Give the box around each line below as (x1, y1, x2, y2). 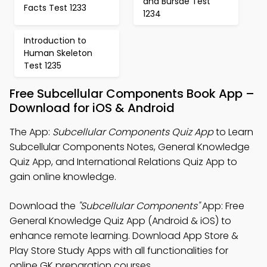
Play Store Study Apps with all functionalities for (10, 244, 228, 257)
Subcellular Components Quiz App (52, 125, 213, 139)
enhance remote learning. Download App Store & (10, 229, 238, 243)
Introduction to (24, 35, 86, 46)
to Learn (213, 125, 253, 139)
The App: (10, 125, 52, 139)
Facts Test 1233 (24, 1, 86, 14)
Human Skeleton (24, 47, 92, 59)
